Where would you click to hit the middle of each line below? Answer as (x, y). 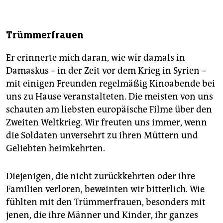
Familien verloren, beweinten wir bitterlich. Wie (105, 189)
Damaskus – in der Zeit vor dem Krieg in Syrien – (106, 70)
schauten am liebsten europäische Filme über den (109, 109)
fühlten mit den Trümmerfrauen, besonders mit (106, 202)
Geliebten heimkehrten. (56, 148)
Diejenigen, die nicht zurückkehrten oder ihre (101, 176)
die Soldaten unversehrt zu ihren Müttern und (102, 135)
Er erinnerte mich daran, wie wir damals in (96, 57)
